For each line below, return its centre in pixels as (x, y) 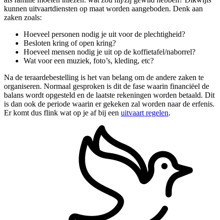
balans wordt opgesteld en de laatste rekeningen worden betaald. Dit (109, 95)
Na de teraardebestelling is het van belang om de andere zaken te (104, 77)
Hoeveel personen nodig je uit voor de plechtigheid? (104, 34)
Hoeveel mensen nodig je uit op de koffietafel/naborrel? (110, 52)
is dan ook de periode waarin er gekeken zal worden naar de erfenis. (109, 104)
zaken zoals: (23, 17)
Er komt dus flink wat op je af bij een (62, 112)
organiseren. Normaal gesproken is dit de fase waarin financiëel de (107, 86)
